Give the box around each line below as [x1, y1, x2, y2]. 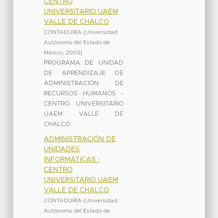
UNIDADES [43, 145, 80, 153]
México [43, 50, 63, 55]
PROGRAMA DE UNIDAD [43, 59, 124, 66]
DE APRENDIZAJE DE [43, 70, 124, 76]
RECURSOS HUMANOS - [43, 90, 124, 97]
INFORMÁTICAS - [43, 156, 100, 163]
